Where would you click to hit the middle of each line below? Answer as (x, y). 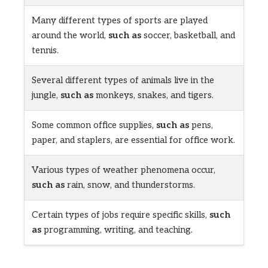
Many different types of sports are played (120, 21)
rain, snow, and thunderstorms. (130, 185)
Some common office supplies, (94, 125)
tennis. (45, 51)
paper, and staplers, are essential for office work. (133, 140)
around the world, (70, 36)
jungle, (46, 95)
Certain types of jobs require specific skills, (121, 215)
